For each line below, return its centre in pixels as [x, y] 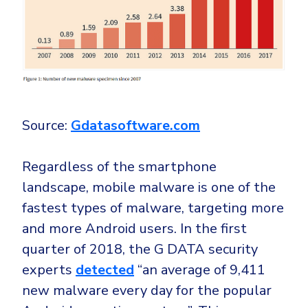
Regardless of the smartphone [119, 166]
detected [105, 269]
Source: [46, 125]
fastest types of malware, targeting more [153, 208]
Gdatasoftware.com [135, 125]
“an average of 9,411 [200, 269]
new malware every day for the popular [147, 290]
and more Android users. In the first [134, 228]
